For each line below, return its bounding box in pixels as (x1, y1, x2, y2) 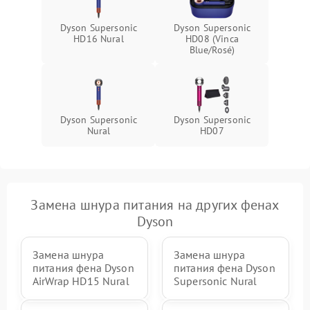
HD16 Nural (73, 33, 124, 45)
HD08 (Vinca (185, 33, 239, 45)
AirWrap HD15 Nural (33, 274, 129, 288)
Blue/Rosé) (189, 44, 235, 56)
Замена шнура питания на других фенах (30, 196, 280, 214)
